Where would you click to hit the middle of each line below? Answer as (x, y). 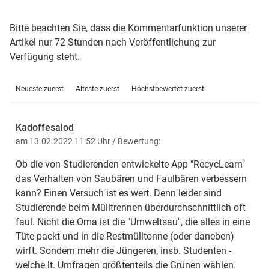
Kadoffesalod (45, 127)
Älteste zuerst (98, 89)
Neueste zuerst (40, 89)
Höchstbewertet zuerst (168, 89)
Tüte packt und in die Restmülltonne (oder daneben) (125, 236)
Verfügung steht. (45, 56)
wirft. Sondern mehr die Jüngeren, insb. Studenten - (123, 250)
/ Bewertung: (136, 141)
